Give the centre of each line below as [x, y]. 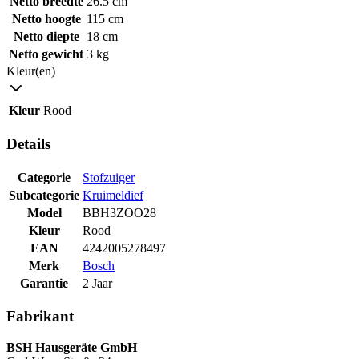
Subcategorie [44, 195]
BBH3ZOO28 [119, 212]
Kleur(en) [31, 71]
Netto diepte [46, 37]
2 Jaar [97, 283]
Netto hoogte [46, 19]
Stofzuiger [109, 177]
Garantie [44, 283]
